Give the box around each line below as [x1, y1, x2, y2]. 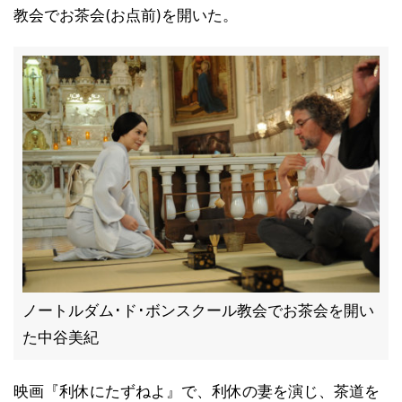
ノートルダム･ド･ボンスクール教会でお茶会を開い [22, 301, 374, 319]
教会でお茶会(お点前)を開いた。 [13, 6, 238, 24]
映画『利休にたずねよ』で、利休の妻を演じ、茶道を [13, 382, 380, 400]
